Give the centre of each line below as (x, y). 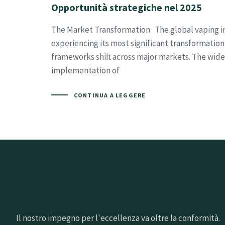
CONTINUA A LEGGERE (110, 95)
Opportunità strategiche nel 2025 (127, 8)
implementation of (85, 71)
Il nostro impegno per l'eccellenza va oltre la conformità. (118, 218)
